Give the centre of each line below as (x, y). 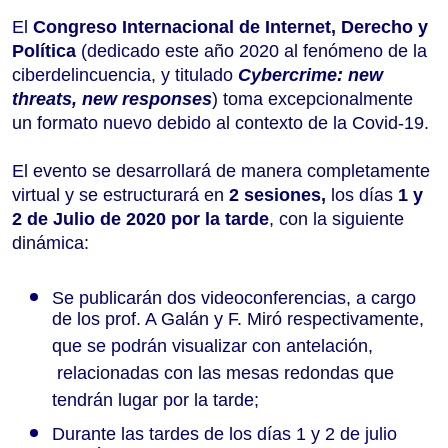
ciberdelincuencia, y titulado (125, 74)
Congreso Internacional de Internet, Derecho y (228, 26)
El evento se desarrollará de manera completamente (221, 170)
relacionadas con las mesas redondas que (223, 377)
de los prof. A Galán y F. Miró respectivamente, (238, 323)
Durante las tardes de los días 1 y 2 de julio (224, 433)
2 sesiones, (277, 194)
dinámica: (50, 242)
